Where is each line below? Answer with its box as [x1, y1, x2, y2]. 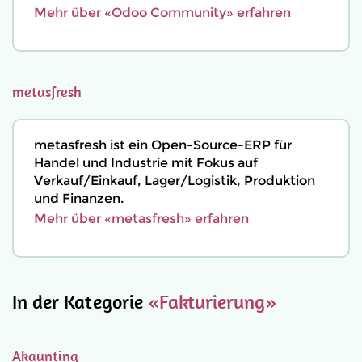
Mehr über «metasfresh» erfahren [34, 211, 249, 226]
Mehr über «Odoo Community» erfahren [34, 5, 291, 20]
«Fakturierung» [147, 289, 277, 314]
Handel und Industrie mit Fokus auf [34, 155, 258, 170]
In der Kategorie [12, 289, 148, 314]
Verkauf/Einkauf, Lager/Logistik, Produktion [34, 173, 315, 188]
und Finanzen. [34, 191, 124, 206]
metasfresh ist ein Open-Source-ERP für [34, 137, 292, 153]
